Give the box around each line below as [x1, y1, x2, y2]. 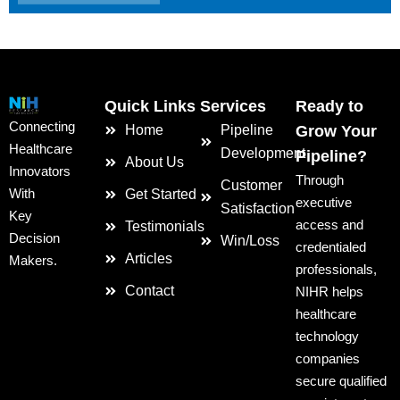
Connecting [9, 119, 75, 134]
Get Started [124, 187, 196, 202]
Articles [124, 251, 172, 266]
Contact [124, 283, 174, 298]
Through [296, 172, 344, 187]
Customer [220, 178, 282, 193]
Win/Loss [220, 233, 279, 248]
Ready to [296, 97, 363, 115]
